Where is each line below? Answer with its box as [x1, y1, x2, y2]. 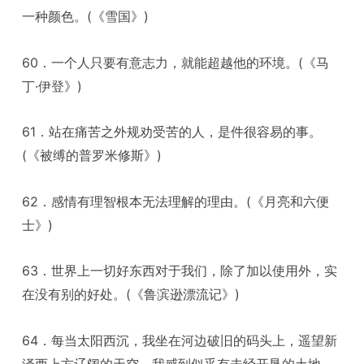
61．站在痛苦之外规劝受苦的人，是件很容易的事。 [22, 123, 323, 141]
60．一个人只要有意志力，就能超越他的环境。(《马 [22, 54, 330, 71]
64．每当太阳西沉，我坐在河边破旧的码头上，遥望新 [22, 331, 338, 349]
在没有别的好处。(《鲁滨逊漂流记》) [22, 286, 240, 303]
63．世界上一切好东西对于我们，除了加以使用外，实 [22, 262, 338, 279]
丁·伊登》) [22, 77, 83, 94]
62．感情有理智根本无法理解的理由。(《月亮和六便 [22, 193, 330, 210]
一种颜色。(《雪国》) [22, 8, 149, 25]
